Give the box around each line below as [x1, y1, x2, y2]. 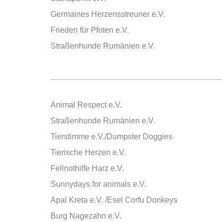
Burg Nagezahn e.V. [51, 212, 121, 220]
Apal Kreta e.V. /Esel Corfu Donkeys [51, 196, 177, 204]
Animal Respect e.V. [51, 101, 122, 109]
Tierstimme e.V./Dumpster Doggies [51, 132, 172, 141]
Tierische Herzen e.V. [51, 148, 126, 157]
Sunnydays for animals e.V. [51, 180, 146, 188]
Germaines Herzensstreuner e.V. [51, 10, 165, 18]
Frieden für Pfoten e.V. [51, 26, 129, 34]
